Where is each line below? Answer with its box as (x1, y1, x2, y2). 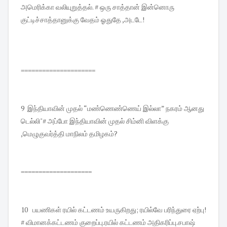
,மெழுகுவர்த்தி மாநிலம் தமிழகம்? (21, 129, 118, 139)
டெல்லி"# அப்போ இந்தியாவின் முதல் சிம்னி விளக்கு (21, 116, 169, 126)
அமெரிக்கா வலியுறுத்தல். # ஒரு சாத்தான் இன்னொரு (21, 2, 174, 12)
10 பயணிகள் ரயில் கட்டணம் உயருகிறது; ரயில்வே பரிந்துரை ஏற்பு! (21, 205, 206, 215)
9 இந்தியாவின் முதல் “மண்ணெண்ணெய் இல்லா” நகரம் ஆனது (21, 103, 204, 113)
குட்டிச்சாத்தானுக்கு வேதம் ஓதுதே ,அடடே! (21, 15, 144, 25)
